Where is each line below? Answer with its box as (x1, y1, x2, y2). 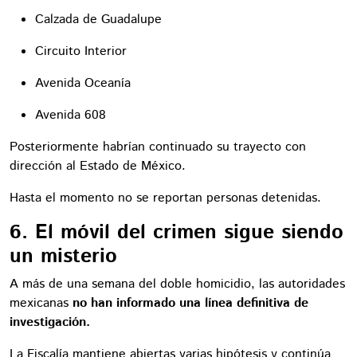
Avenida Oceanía (35, 73, 131, 92)
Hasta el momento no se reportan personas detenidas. (10, 188, 321, 207)
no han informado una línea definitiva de (69, 293, 308, 312)
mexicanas (10, 293, 69, 312)
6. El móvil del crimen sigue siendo (10, 218, 343, 247)
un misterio (10, 241, 117, 271)
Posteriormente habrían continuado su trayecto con (10, 137, 306, 156)
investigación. (10, 312, 90, 331)
